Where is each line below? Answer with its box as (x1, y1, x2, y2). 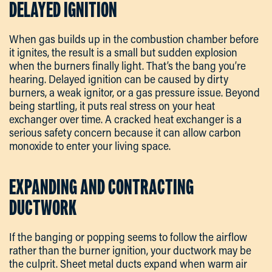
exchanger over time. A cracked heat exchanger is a (9, 112, 242, 127)
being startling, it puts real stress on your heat (9, 98, 215, 114)
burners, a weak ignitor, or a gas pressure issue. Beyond (9, 85, 260, 100)
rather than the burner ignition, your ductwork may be (9, 243, 251, 258)
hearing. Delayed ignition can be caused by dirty (9, 72, 228, 87)
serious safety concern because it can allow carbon (9, 125, 241, 140)
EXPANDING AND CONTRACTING (9, 174, 194, 200)
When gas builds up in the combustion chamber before (9, 32, 259, 47)
